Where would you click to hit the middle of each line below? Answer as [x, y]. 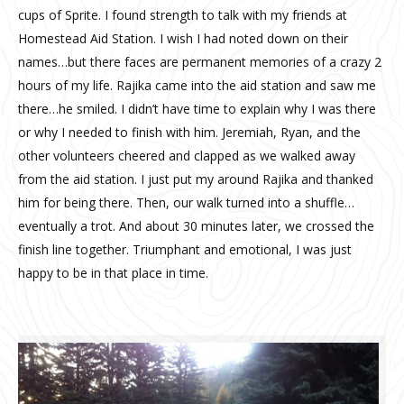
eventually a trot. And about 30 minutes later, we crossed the [196, 225]
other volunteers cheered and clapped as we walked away [187, 155]
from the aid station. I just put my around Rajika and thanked [196, 179]
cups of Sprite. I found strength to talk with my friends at [183, 14]
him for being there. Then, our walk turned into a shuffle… [186, 202]
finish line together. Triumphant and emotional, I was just [185, 249]
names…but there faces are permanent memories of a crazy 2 [200, 61]
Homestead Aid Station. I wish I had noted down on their [183, 38]
